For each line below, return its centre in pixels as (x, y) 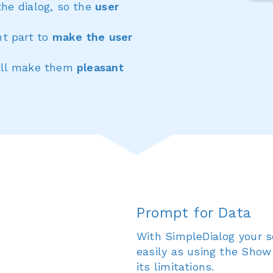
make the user (92, 37)
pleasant (100, 68)
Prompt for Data (194, 212)
